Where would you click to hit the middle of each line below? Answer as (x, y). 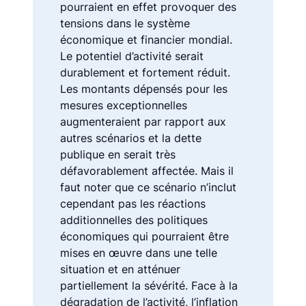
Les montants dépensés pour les (144, 88)
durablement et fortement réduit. (145, 72)
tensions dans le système (125, 23)
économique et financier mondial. (146, 39)
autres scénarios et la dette (131, 138)
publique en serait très (118, 154)
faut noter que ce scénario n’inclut (148, 187)
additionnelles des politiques (134, 220)
